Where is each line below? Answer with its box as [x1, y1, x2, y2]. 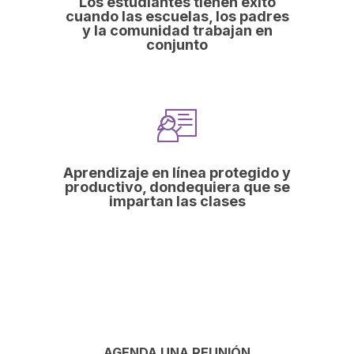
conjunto [146, 36, 208, 54]
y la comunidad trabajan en [81, 22, 273, 40]
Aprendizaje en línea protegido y [63, 164, 291, 182]
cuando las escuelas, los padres [65, 8, 289, 25]
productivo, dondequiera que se [64, 179, 290, 196]
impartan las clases [108, 193, 246, 210]
